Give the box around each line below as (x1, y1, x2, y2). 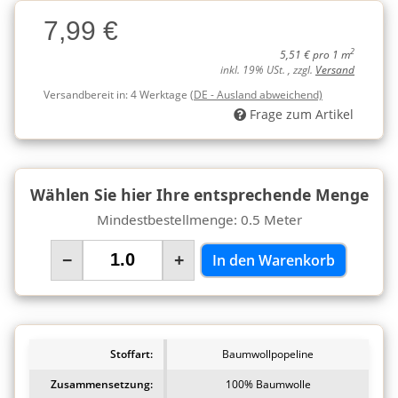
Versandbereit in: (44, 86, 131, 102)
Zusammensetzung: (51, 376, 153, 392)
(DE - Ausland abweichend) (190, 86, 322, 102)
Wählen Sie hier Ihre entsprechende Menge (29, 183, 369, 205)
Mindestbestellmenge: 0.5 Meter (96, 210, 302, 228)
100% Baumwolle (225, 376, 311, 392)
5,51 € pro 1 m (280, 47, 350, 61)
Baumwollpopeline (222, 346, 314, 362)
